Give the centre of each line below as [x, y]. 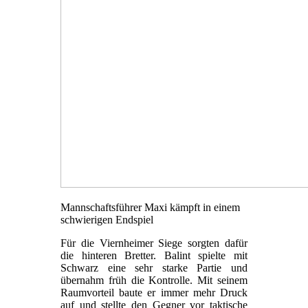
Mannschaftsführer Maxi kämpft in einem [150, 208]
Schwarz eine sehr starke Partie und [154, 268]
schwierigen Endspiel [107, 220]
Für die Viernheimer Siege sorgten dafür [154, 243]
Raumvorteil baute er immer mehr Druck [154, 293]
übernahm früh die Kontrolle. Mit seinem [154, 280]
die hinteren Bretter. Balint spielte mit [154, 256]
